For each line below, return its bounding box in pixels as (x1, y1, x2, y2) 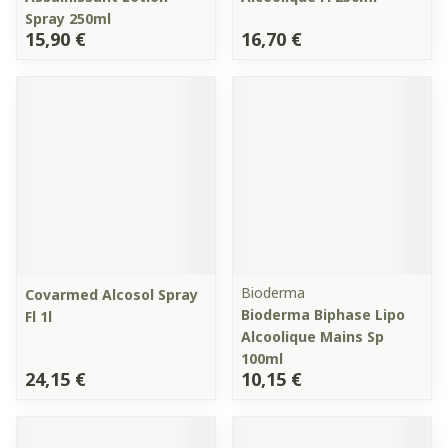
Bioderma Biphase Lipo (241, 305, 405, 324)
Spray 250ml (25, 9, 111, 28)
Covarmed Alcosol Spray (25, 285, 198, 304)
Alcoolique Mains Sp (241, 327, 384, 346)
